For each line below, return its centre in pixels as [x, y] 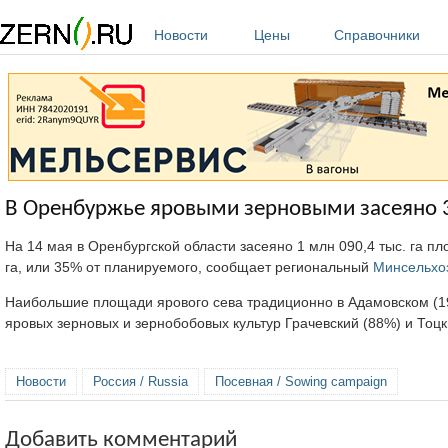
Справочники [377, 35]
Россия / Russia [140, 381]
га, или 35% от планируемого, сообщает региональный [189, 266]
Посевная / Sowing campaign [301, 381]
